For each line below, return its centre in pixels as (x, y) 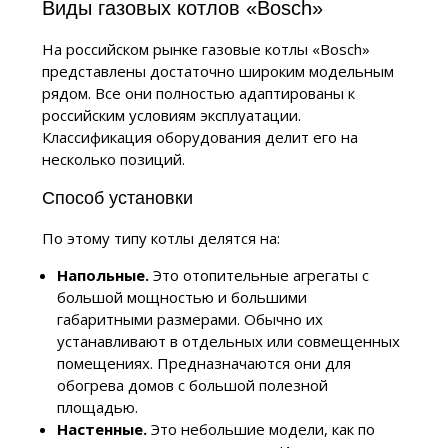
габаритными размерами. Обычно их (189, 319)
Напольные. (102, 275)
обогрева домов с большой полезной (192, 385)
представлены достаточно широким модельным (217, 71)
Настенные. (101, 429)
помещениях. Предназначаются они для (203, 363)
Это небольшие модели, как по (260, 429)
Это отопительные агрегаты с (258, 275)
